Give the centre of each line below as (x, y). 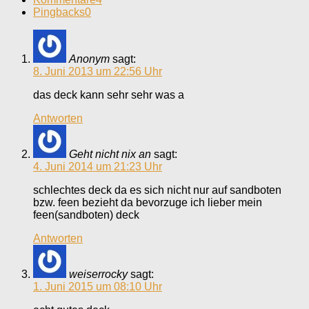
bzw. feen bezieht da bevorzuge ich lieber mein (148, 202)
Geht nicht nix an (110, 154)
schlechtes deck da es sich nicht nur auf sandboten (157, 190)
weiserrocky (98, 274)
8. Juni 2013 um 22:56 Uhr (98, 71)
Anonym (89, 59)
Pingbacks (59, 12)
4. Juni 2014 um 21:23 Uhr (98, 167)
